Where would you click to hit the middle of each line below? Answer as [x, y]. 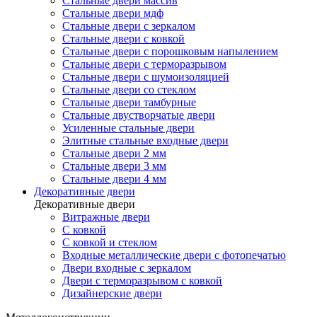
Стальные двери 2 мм [114, 154]
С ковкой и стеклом [110, 243]
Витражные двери [106, 217]
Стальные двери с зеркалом [129, 26]
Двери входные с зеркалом [127, 268]
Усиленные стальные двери [128, 128]
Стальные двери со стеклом [129, 90]
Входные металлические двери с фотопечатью [174, 255]
